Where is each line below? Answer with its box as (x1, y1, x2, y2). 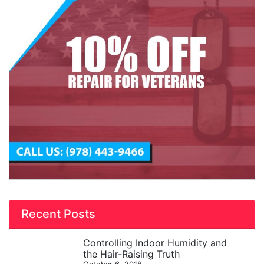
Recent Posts (21, 207, 95, 221)
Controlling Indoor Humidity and (83, 237, 227, 249)
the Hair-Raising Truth (83, 248, 180, 260)
